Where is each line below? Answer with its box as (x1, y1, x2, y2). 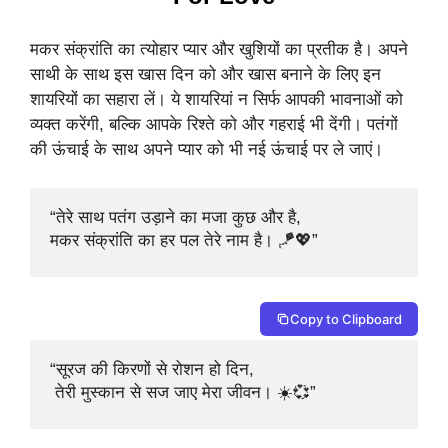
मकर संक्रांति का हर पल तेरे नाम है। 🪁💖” (50, 230, 318, 250)
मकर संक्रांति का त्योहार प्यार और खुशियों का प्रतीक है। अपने (30, 40, 408, 60)
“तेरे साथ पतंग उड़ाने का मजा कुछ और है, (50, 207, 306, 227)
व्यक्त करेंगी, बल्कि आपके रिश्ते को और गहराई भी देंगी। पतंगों (30, 115, 398, 135)
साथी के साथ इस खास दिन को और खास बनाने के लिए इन (30, 65, 381, 85)
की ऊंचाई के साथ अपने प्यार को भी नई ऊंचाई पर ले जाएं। (30, 140, 383, 160)
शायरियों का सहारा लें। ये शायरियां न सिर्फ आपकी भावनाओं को (30, 90, 403, 110)
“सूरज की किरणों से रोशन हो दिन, (50, 360, 254, 380)
